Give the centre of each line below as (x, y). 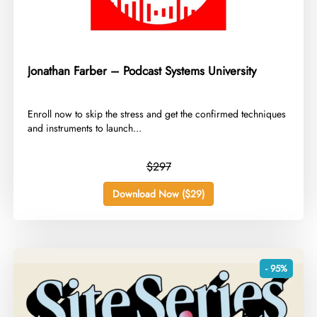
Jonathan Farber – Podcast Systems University (142, 71)
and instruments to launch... (85, 128)
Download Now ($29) (158, 194)
